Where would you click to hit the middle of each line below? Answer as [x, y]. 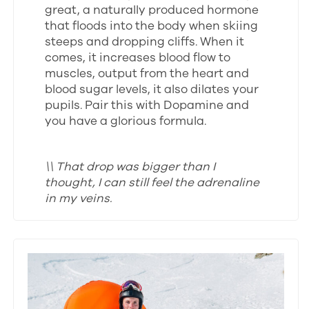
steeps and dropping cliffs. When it [145, 42]
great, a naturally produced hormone [152, 10]
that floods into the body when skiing [152, 26]
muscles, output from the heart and [147, 74]
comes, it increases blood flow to [138, 58]
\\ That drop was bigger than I [130, 167]
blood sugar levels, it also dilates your [152, 90]
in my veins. [79, 199]
